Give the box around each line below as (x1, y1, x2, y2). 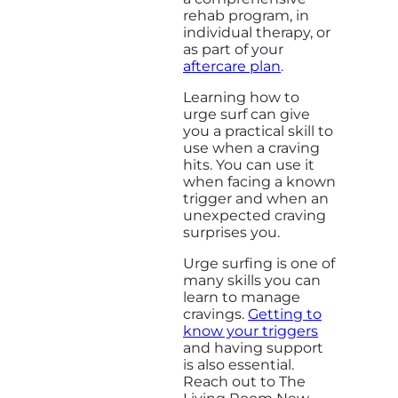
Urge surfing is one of (183, 254, 335, 272)
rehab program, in (183, 6, 309, 24)
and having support (183, 338, 323, 356)
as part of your (183, 40, 283, 58)
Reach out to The (183, 372, 306, 390)
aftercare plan (183, 57, 281, 75)
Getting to (248, 305, 322, 322)
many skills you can (183, 271, 321, 289)
